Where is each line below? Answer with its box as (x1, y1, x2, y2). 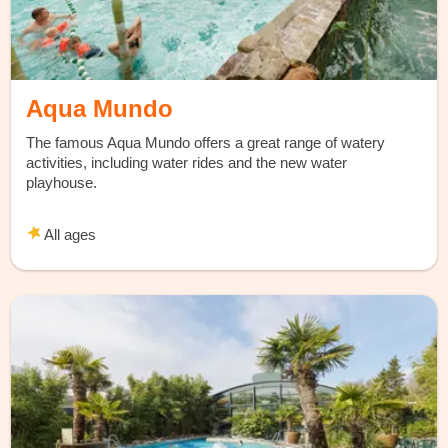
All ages (41, 226, 97, 244)
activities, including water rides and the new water (26, 154, 348, 172)
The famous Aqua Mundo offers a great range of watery (26, 134, 386, 152)
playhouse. (26, 174, 102, 192)
